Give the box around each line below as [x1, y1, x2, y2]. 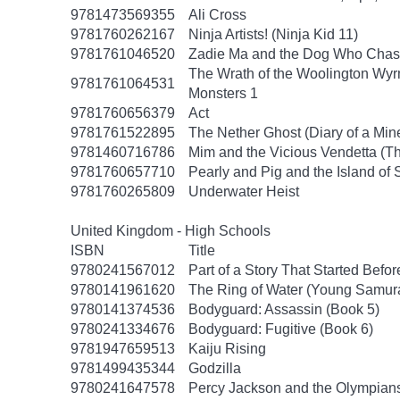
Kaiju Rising [188, 341, 266, 356]
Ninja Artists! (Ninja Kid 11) [188, 27, 358, 42]
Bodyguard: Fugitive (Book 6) [188, 321, 373, 337]
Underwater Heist [188, 184, 299, 199]
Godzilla [188, 361, 241, 376]
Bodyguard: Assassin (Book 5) [188, 302, 379, 317]
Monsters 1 [188, 86, 258, 101]
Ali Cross [188, 7, 246, 22]
